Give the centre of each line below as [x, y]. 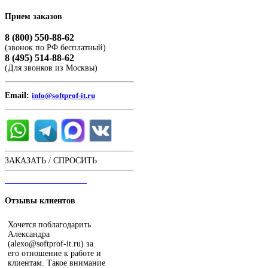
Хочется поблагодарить [49, 224]
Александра [29, 234]
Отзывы [21, 201]
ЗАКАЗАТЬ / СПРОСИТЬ [51, 161]
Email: [17, 96]
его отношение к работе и [54, 253]
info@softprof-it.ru [63, 96]
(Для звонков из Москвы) [51, 68]
